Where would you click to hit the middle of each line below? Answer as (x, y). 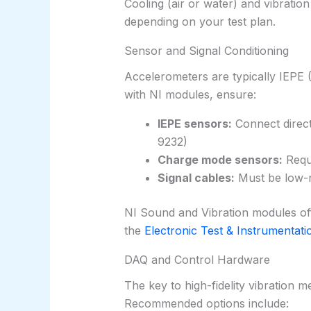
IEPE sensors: (194, 124)
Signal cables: (196, 178)
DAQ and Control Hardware (197, 260)
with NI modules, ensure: (190, 95)
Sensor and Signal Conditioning (206, 51)
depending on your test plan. (200, 22)
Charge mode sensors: (220, 160)
